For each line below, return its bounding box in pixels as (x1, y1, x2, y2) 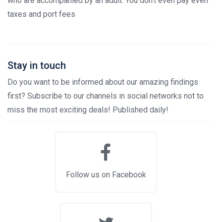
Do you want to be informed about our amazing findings (7, 77, 198, 87)
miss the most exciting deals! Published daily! (7, 105, 168, 115)
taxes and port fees (7, 9, 75, 19)
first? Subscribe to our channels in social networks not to (7, 91, 204, 101)
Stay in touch (7, 59, 66, 72)
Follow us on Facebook (66, 170, 146, 180)
